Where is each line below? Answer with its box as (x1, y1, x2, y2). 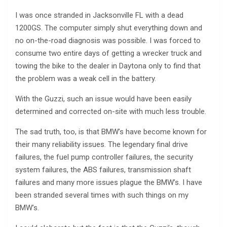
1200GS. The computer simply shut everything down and (15, 23, 202, 32)
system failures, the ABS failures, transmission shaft (15, 165, 191, 174)
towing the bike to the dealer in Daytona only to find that (15, 61, 201, 70)
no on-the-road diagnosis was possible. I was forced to (15, 35, 201, 45)
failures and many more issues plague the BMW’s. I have (15, 177, 202, 187)
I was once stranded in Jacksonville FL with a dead (15, 10, 183, 20)
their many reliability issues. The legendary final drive (15, 139, 188, 149)
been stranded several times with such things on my (15, 190, 188, 200)
